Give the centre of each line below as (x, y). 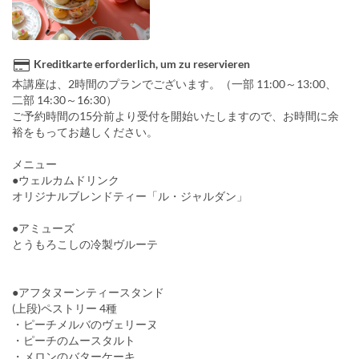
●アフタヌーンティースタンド (88, 292)
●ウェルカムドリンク (66, 180)
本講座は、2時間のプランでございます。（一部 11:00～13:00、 (174, 84)
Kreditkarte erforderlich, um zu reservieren (142, 64)
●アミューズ (43, 228)
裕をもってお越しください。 (85, 132)
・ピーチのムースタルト (74, 341)
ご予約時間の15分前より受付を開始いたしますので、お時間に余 (175, 116)
